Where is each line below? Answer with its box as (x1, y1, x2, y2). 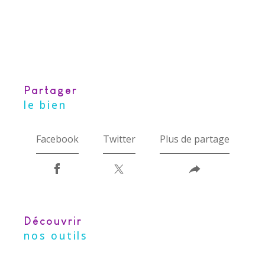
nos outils (24, 228, 88, 243)
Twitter (102, 132, 135, 146)
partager (31, 84, 77, 96)
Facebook (35, 132, 79, 146)
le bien (24, 97, 67, 112)
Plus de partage (159, 132, 230, 146)
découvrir (33, 215, 82, 228)
